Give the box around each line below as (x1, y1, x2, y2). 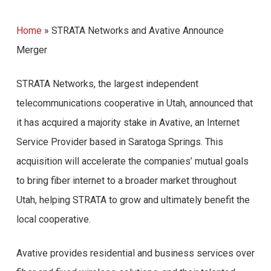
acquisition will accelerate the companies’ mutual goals (16, 155, 249, 167)
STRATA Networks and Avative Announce (51, 25, 224, 36)
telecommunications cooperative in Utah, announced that (16, 97, 253, 109)
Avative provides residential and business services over (16, 247, 255, 259)
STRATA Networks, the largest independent (16, 78, 198, 90)
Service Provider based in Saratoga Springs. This (16, 136, 223, 148)
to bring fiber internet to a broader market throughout (16, 175, 237, 186)
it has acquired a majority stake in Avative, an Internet (16, 117, 240, 128)
